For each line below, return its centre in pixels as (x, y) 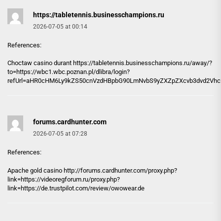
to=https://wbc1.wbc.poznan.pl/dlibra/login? (69, 72)
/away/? (201, 63)
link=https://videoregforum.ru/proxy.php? (64, 180)
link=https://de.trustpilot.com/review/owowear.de (76, 188)
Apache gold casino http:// (44, 171)
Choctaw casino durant (40, 63)
